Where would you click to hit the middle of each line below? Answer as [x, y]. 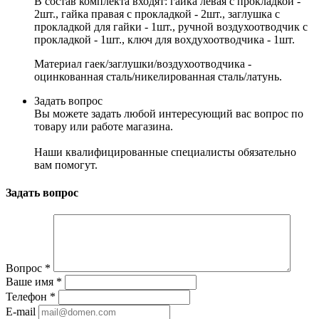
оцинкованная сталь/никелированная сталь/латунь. [158, 76]
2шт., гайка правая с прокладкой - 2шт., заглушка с [157, 14]
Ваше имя [31, 282]
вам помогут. [66, 164]
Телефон [28, 297]
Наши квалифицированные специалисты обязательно [165, 152]
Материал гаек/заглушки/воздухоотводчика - [143, 63]
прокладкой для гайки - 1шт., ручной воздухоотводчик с [171, 26]
